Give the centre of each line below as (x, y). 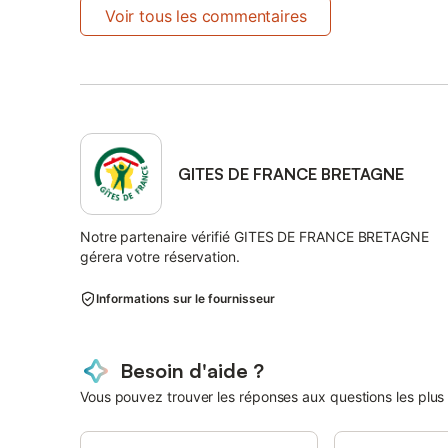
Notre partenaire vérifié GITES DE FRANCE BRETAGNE (254, 236)
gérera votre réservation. (160, 256)
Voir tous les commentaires (206, 16)
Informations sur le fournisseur (185, 298)
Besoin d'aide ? (192, 370)
